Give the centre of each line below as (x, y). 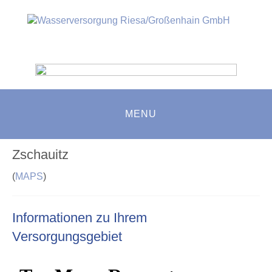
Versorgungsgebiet (67, 236)
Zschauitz (40, 154)
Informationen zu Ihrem (80, 217)
